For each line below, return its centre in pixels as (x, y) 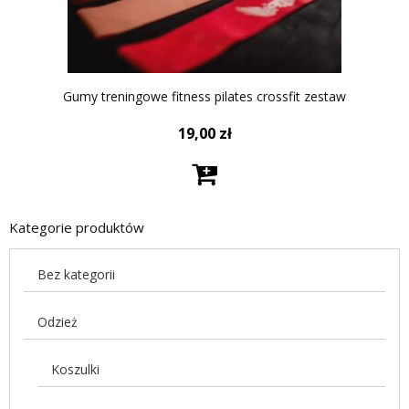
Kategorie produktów (77, 227)
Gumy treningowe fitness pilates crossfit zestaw (204, 96)
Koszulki (75, 369)
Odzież (58, 321)
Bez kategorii (76, 274)
